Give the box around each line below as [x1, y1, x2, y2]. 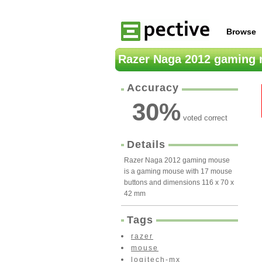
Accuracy [127, 82, 179, 94]
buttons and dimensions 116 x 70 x [124, 178, 234, 187]
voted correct [180, 113, 227, 122]
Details [127, 139, 166, 150]
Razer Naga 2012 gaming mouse [124, 156, 230, 164]
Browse [226, 27, 256, 36]
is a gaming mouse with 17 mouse [124, 167, 232, 175]
